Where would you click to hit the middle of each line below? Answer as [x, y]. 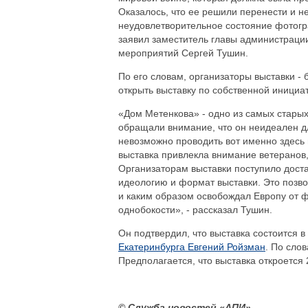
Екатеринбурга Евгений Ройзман [192, 247]
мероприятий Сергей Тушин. [183, 53]
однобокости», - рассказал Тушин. [195, 210]
